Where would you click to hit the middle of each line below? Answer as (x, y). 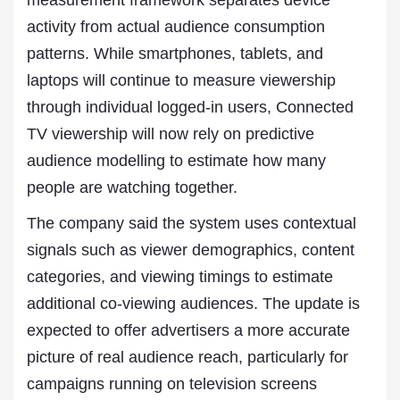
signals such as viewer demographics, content (191, 250)
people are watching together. (132, 187)
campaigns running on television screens (172, 384)
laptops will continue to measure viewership (181, 80)
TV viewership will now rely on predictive (171, 134)
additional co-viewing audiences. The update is (193, 304)
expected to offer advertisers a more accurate (188, 330)
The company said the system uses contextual (192, 223)
